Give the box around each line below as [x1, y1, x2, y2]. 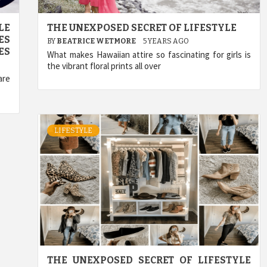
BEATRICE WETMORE [57, 36, 137, 45]
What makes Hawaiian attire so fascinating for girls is [47, 48, 251, 60]
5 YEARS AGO [143, 36, 189, 45]
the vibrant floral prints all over [47, 60, 161, 72]
